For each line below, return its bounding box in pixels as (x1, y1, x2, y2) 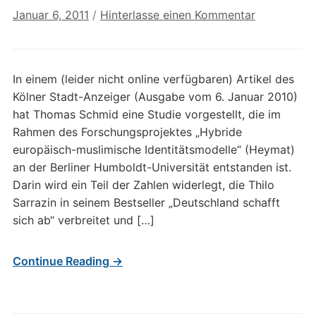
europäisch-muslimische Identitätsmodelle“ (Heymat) (12, 142, 295, 157)
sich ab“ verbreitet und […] (12, 213, 154, 227)
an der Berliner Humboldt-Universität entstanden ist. (12, 160, 291, 174)
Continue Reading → (12, 254, 123, 268)
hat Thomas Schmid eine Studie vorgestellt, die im (12, 107, 281, 121)
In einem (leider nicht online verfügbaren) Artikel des (12, 72, 294, 86)
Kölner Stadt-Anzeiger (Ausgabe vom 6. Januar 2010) (12, 90, 298, 104)
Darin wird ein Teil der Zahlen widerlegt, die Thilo (12, 178, 274, 192)
